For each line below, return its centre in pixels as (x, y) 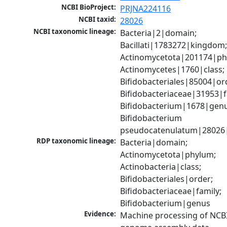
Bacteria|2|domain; (159, 33)
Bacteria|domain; (154, 143)
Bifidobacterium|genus (165, 203)
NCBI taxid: (98, 20)
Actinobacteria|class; (161, 167)
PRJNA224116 (146, 9)
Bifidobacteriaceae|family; (171, 191)
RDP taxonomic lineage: (77, 141)
